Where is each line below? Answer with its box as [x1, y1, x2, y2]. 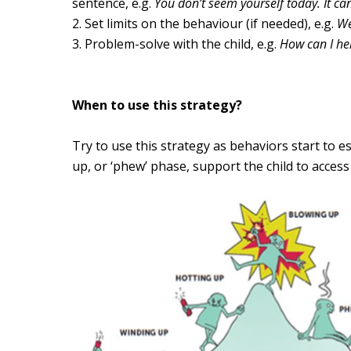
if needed [250, 15, 305, 33]
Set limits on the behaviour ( [85, 15, 251, 33]
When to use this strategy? [72, 96, 246, 114]
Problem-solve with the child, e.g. [85, 35, 280, 53]
